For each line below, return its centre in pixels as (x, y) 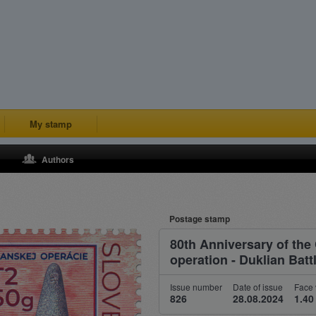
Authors (58, 159)
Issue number (196, 287)
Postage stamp (200, 219)
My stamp (51, 124)
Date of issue (258, 287)
